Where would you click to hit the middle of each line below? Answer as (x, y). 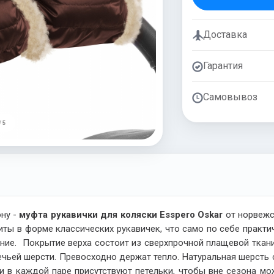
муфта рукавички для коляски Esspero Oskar (122, 215)
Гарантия (223, 65)
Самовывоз (230, 97)
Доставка (225, 34)
